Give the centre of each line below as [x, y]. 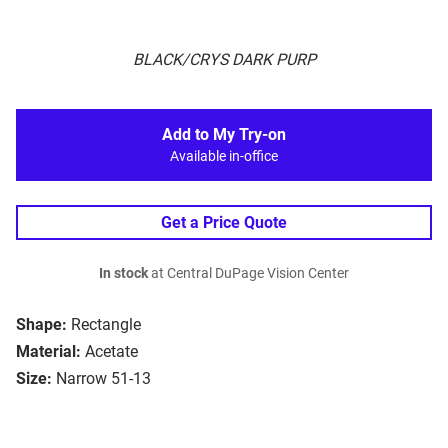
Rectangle [106, 325]
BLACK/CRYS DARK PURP [224, 60]
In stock [123, 274]
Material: [48, 352]
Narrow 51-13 [103, 379]
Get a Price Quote [224, 223]
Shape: [41, 325]
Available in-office [224, 157]
